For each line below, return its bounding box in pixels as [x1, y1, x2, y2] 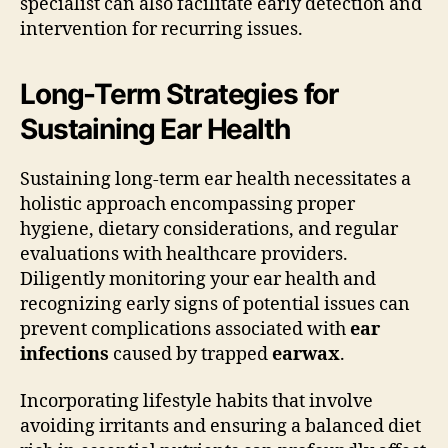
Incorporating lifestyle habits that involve [20, 390, 373, 413]
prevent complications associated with [20, 317, 350, 341]
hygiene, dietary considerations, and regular [20, 217, 398, 241]
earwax [272, 342, 340, 366]
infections [20, 342, 109, 366]
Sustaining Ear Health [20, 111, 290, 146]
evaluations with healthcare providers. [20, 242, 348, 266]
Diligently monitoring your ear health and [20, 267, 376, 291]
